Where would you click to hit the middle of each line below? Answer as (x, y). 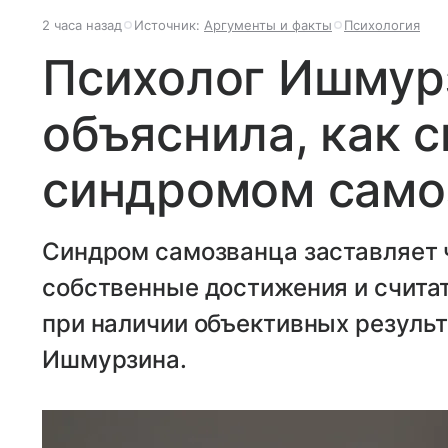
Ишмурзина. (114, 359)
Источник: (169, 25)
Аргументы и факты (268, 25)
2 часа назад (82, 25)
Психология (382, 25)
